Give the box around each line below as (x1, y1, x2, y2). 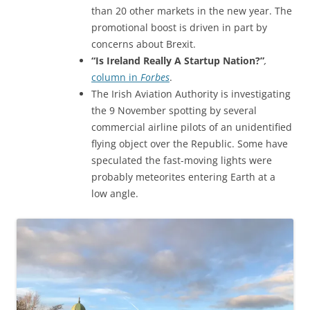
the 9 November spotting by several (91, 103, 257, 117)
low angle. (91, 186, 141, 200)
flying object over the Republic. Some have (91, 136, 288, 150)
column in (91, 70, 140, 84)
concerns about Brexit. (91, 37, 196, 51)
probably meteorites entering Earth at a (91, 170, 275, 183)
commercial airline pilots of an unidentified (91, 120, 292, 134)
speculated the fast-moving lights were (91, 153, 272, 167)
